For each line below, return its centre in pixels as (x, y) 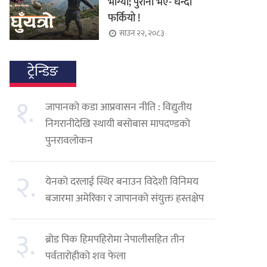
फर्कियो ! (125, 19)
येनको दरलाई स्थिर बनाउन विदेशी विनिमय (122, 181)
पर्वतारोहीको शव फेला (86, 256)
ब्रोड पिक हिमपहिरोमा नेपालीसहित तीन (115, 239)
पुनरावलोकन (69, 140)
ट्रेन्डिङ (43, 71)
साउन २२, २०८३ (142, 33)
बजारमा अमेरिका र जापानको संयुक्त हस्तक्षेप (125, 198)
